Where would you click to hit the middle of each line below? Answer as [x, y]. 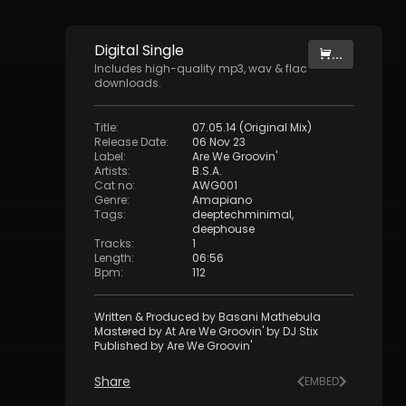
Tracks [113, 243]
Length [113, 258]
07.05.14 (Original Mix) [252, 127]
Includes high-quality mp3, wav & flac [201, 68]
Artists [111, 171]
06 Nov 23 [219, 142]
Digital [118, 50]
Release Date [130, 142]
